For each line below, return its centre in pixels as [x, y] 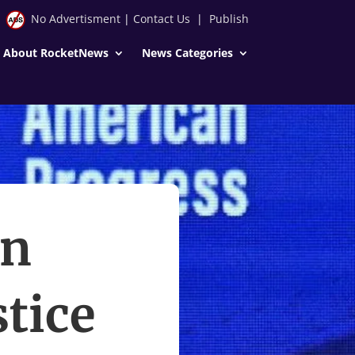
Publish [229, 19]
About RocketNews [55, 52]
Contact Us [161, 19]
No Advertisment [75, 19]
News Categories [187, 52]
